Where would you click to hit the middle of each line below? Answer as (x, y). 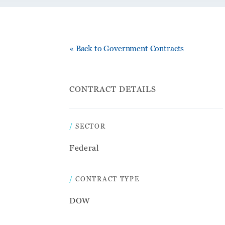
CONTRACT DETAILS (113, 89)
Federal (84, 147)
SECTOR (91, 126)
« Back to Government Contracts (127, 48)
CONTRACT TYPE (107, 179)
